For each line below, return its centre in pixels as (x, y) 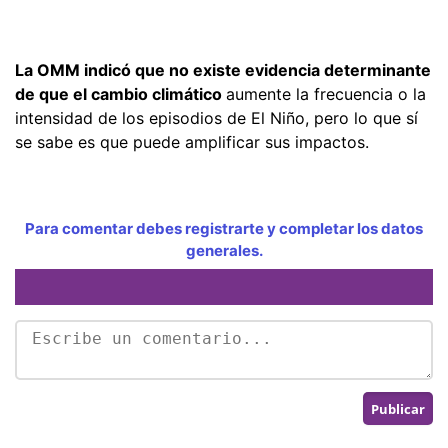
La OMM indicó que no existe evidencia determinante (223, 70)
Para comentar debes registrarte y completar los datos (224, 229)
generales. (224, 251)
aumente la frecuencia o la (326, 94)
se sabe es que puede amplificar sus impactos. (194, 142)
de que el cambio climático (120, 94)
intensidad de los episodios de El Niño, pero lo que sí (216, 118)
